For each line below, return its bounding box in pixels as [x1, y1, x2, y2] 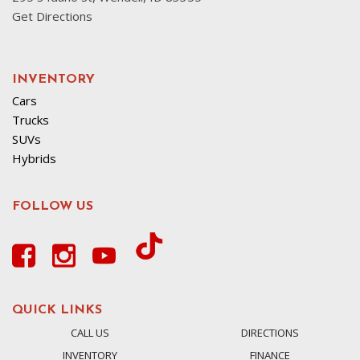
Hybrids [12, 150, 56, 166]
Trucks [12, 112, 49, 128]
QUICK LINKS [12, 304, 102, 317]
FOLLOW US [12, 200, 93, 213]
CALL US [71, 325, 109, 340]
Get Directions [12, 8, 92, 24]
